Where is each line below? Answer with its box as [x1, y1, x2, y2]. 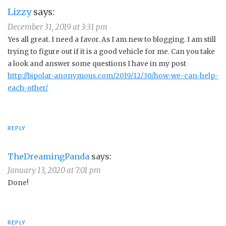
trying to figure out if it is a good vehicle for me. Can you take [8, 47, 215, 56]
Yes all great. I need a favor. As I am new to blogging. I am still [8, 35, 216, 44]
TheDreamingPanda [8, 151, 89, 161]
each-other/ [8, 84, 48, 93]
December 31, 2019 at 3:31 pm [8, 22, 107, 32]
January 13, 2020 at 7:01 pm [8, 165, 101, 175]
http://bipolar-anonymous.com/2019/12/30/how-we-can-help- [8, 72, 218, 81]
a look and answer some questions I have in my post [8, 60, 186, 69]
